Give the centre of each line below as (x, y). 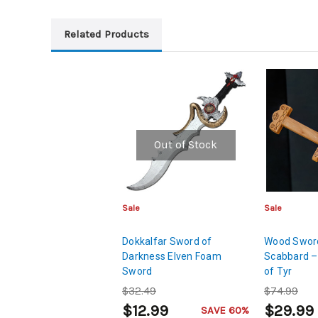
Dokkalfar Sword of (167, 241)
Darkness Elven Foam (172, 256)
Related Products (106, 34)
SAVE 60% (225, 310)
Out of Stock (186, 145)
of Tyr (278, 271)
